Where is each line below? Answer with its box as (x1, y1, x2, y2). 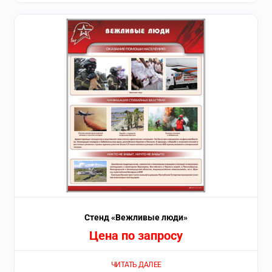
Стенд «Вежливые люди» (84, 212, 188, 223)
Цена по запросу (89, 228, 183, 243)
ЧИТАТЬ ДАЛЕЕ (110, 260, 161, 269)
